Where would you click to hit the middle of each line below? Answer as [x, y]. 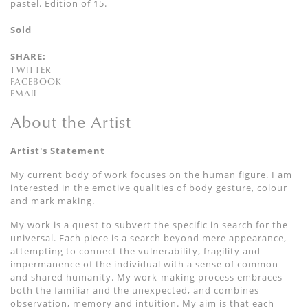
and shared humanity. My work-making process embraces [146, 277]
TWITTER [31, 70]
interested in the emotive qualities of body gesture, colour [149, 188]
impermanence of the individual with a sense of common [144, 264]
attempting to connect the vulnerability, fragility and [135, 251]
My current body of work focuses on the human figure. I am [151, 175]
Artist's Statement [58, 151]
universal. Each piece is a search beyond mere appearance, [148, 238]
